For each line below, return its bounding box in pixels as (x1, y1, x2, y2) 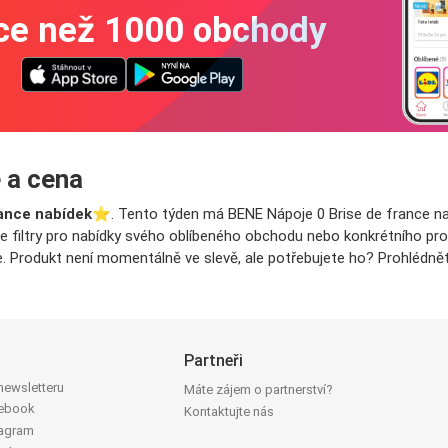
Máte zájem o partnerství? (184, 382, 334, 398)
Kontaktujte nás (184, 404, 275, 420)
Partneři (184, 351, 244, 371)
